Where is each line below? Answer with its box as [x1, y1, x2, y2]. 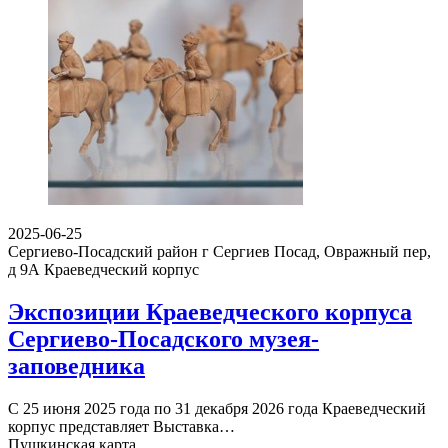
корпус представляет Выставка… [8, 418, 235, 436]
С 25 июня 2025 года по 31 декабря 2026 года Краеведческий [8, 400, 426, 418]
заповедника [8, 353, 145, 380]
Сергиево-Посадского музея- [8, 326, 319, 353]
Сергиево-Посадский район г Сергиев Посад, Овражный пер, [8, 243, 431, 261]
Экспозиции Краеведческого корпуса [8, 299, 412, 326]
